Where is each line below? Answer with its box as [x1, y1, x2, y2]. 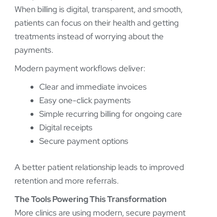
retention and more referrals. [15, 175, 119, 186]
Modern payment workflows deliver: [15, 63, 145, 74]
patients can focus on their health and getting [15, 17, 179, 29]
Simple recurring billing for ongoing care [39, 108, 182, 120]
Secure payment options [39, 136, 128, 147]
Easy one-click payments [39, 95, 131, 106]
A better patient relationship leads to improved [15, 161, 184, 172]
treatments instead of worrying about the [15, 31, 164, 42]
